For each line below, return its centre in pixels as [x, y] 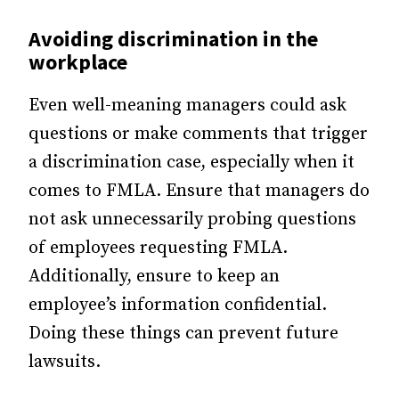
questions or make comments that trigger [198, 134]
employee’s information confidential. [178, 305]
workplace [78, 61]
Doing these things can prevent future [183, 333]
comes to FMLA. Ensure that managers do [199, 191]
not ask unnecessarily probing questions [192, 219]
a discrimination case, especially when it [191, 162]
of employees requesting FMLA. [158, 248]
